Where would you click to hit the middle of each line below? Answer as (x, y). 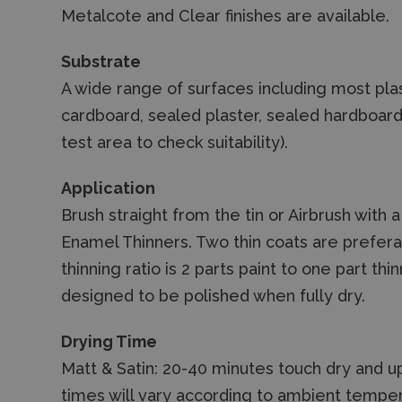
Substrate (101, 61)
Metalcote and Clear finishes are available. (225, 16)
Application (108, 188)
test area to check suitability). (175, 142)
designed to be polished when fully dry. (213, 296)
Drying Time (109, 341)
